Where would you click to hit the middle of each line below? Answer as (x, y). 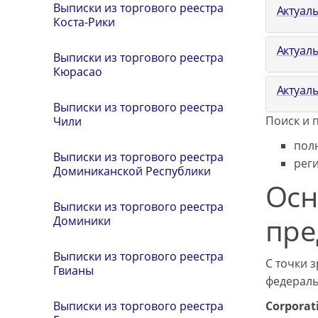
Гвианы (73, 271)
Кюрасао (78, 72)
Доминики (82, 221)
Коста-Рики (84, 22)
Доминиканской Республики (132, 171)
